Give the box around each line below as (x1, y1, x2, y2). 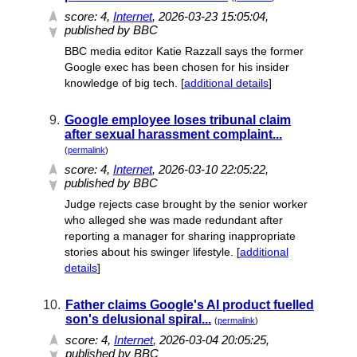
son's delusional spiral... (65, 312, 211, 326)
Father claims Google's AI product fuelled (65, 298, 314, 312)
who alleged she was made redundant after (65, 214, 283, 226)
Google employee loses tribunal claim (65, 113, 291, 127)
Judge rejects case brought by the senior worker (65, 198, 308, 210)
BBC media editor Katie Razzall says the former (65, 45, 304, 57)
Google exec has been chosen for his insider (65, 61, 289, 73)
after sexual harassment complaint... (65, 127, 282, 141)
